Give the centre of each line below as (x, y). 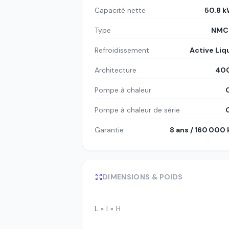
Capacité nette (120, 10)
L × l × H (108, 208)
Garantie (109, 130)
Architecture (116, 70)
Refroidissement (122, 50)
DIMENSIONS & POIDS (143, 177)
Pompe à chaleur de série (137, 110)
